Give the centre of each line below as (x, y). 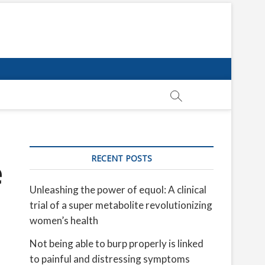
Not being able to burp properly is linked (117, 243)
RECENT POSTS (122, 158)
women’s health (64, 220)
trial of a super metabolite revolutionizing (121, 205)
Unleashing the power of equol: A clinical (118, 190)
